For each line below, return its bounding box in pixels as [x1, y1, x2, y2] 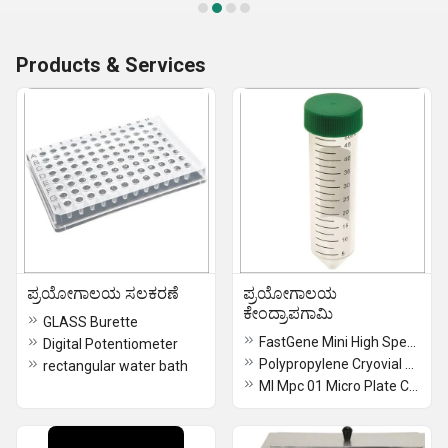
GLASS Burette [43, 314, 138, 330]
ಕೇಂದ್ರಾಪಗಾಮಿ [243, 304, 333, 323]
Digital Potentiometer [43, 336, 178, 352]
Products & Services [16, 53, 206, 77]
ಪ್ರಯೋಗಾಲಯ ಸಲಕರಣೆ [27, 284, 179, 303]
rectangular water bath [43, 358, 188, 374]
